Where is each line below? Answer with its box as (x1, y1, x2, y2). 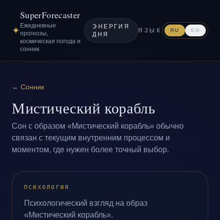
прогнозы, (20, 30, 48, 37)
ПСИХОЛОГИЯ (24, 184, 70, 191)
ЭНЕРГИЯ (92, 23, 130, 30)
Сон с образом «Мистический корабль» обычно (12, 122, 184, 130)
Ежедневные (20, 22, 56, 29)
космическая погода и (20, 38, 81, 45)
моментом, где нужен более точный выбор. (12, 145, 169, 154)
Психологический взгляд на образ (24, 199, 147, 207)
